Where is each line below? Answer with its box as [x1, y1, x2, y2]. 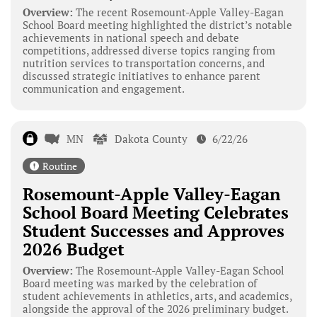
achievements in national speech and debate [22, 30, 239, 45]
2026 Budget [22, 237, 125, 260]
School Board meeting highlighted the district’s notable [22, 17, 292, 32]
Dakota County [115, 131, 188, 146]
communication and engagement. [22, 81, 185, 96]
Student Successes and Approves [22, 219, 284, 242]
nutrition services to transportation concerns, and [22, 55, 265, 70]
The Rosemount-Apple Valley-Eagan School [72, 263, 284, 277]
